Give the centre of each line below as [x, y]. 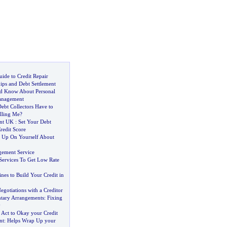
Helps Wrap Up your [31, 220]
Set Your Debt [34, 122]
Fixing [54, 198]
